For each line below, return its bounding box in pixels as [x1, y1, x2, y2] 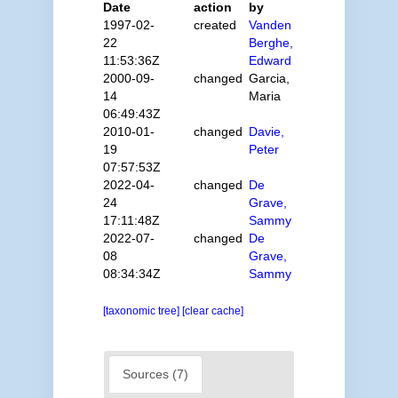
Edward [249, 53, 292, 68]
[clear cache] [181, 305, 243, 317]
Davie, [249, 124, 285, 139]
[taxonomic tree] [102, 305, 182, 317]
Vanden [249, 18, 292, 32]
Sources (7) [122, 367, 188, 381]
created [194, 18, 237, 32]
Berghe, [249, 36, 294, 50]
